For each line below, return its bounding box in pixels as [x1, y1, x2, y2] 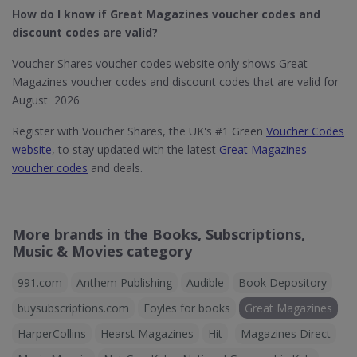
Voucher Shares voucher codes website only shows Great [12, 56, 308, 71]
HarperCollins [18, 326, 86, 341]
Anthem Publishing [76, 275, 172, 290]
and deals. [88, 160, 143, 175]
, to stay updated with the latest [52, 142, 219, 157]
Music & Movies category [12, 241, 192, 261]
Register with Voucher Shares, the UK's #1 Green [12, 124, 266, 139]
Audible [186, 275, 224, 290]
